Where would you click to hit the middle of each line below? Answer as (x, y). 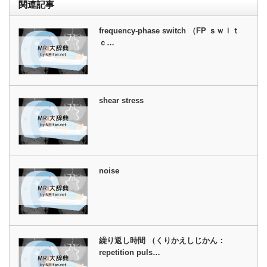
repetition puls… (130, 253)
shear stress (122, 101)
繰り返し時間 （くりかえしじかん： (162, 241)
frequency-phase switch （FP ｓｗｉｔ (170, 31)
